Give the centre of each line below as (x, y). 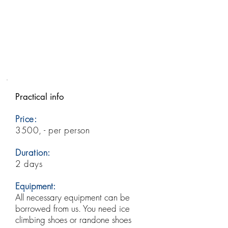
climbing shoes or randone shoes (73, 220)
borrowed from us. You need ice (73, 208)
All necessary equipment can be (73, 197)
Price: (26, 119)
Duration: (33, 152)
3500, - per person (53, 130)
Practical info (40, 97)
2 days (29, 164)
